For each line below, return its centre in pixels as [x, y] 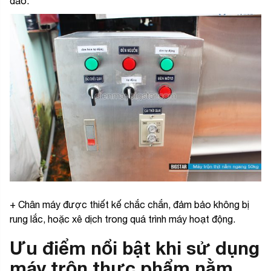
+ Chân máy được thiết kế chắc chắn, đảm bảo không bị [129, 204]
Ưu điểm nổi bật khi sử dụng [135, 248]
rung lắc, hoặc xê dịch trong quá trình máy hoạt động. [124, 219]
